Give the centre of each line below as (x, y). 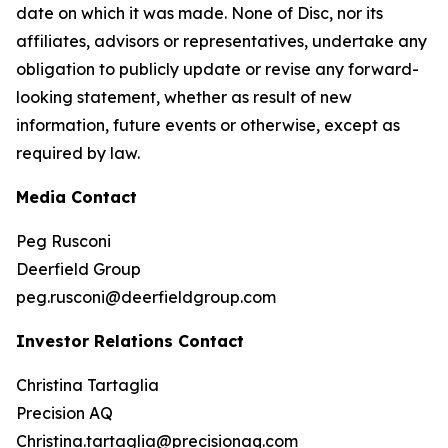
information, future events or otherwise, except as (208, 125)
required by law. (78, 153)
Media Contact (76, 197)
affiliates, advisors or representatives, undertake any (221, 41)
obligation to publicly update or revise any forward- (217, 69)
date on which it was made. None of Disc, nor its (199, 13)
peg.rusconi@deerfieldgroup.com (146, 297)
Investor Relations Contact (130, 341)
